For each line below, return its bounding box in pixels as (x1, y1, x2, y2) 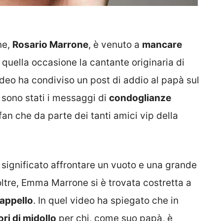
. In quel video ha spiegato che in (33, 195, 179, 207)
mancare (142, 38, 182, 50)
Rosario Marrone (12, 38, 88, 50)
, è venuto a (88, 38, 142, 50)
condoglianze (109, 92, 171, 104)
